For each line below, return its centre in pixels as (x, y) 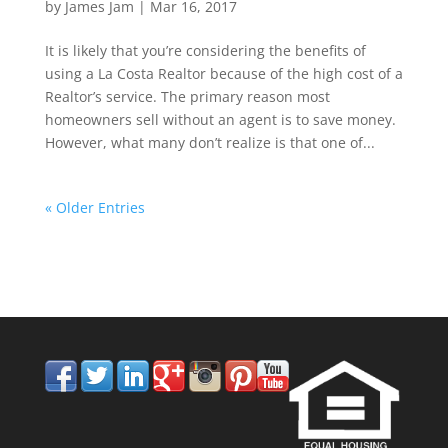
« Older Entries (94, 208)
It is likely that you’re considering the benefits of (205, 51)
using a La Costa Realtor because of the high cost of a (223, 74)
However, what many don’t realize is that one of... (209, 143)
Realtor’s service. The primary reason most (187, 97)
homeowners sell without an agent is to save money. (220, 120)
